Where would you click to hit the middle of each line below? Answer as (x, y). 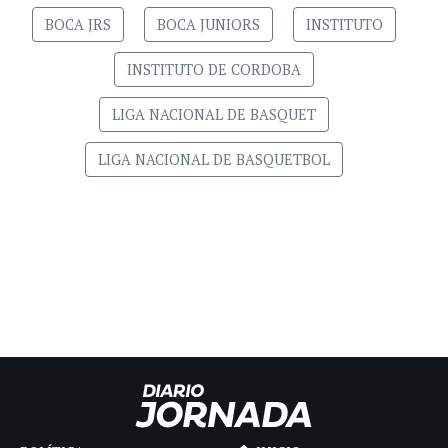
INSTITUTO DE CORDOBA (214, 70)
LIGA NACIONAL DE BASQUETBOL (214, 160)
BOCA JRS (78, 25)
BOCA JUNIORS (208, 25)
